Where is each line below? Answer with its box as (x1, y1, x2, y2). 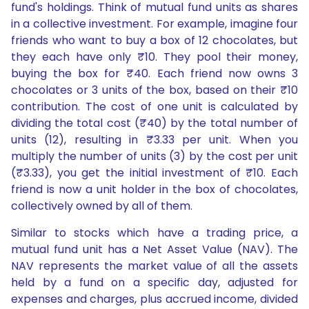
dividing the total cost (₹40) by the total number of (11, 115, 298, 132)
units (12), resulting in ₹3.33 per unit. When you (11, 132, 298, 148)
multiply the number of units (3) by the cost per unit (11, 148, 298, 165)
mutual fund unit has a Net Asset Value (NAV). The (11, 241, 298, 258)
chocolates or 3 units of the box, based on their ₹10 (11, 82, 298, 99)
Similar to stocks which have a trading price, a (11, 225, 298, 241)
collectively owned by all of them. (11, 198, 192, 215)
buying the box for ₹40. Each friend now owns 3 (11, 66, 298, 82)
